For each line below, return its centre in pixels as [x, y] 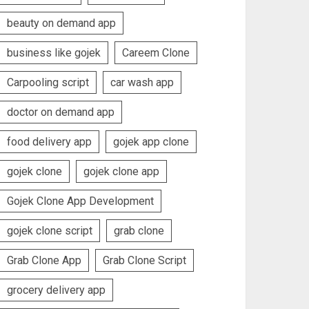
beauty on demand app [62, 23]
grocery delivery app [57, 290]
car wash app [142, 82]
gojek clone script [50, 230]
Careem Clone [156, 52]
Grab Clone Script [145, 260]
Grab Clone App [44, 260]
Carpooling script [48, 82]
